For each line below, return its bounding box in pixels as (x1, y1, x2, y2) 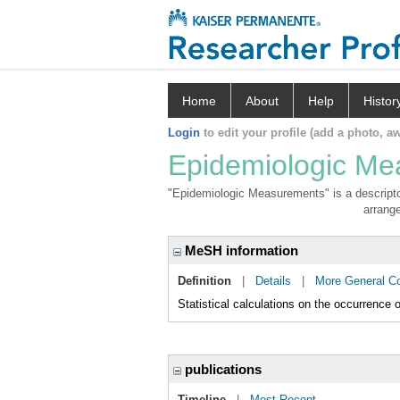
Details (255, 274, 291, 287)
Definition (178, 274, 231, 287)
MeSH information (181, 243, 298, 258)
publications (181, 362, 262, 377)
